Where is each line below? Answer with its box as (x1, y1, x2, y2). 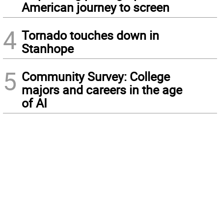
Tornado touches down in (22, 27, 159, 43)
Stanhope (22, 40, 74, 56)
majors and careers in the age (22, 81, 182, 98)
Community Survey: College (22, 68, 170, 84)
